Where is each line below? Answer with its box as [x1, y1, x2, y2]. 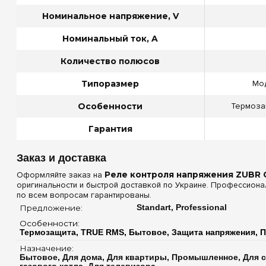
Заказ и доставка [16, 151, 106, 164]
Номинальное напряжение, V [42, 10, 179, 21]
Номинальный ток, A [62, 33, 158, 44]
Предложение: [19, 202, 85, 213]
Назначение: [19, 243, 76, 253]
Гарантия [88, 123, 132, 134]
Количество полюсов [61, 55, 160, 66]
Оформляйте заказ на [16, 169, 104, 180]
